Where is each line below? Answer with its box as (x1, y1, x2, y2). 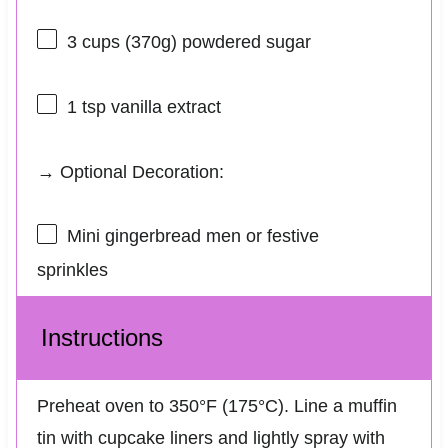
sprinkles (36, 259, 108, 280)
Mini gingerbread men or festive (66, 226, 319, 247)
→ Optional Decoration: (36, 162, 224, 183)
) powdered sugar (170, 31, 311, 52)
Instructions (40, 323, 163, 351)
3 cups (66, 31, 120, 52)
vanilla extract (105, 97, 221, 118)
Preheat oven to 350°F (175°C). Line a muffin (36, 395, 397, 416)
